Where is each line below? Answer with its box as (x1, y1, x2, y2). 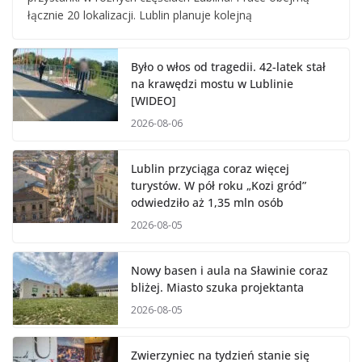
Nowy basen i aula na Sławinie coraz (131, 263, 328, 279)
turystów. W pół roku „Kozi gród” (131, 178, 306, 194)
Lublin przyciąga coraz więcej (131, 161, 289, 177)
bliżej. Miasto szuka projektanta (131, 280, 304, 296)
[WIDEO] (131, 93, 176, 109)
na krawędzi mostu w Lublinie (131, 76, 293, 92)
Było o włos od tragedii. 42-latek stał (131, 59, 326, 75)
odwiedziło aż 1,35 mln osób (131, 195, 284, 211)
